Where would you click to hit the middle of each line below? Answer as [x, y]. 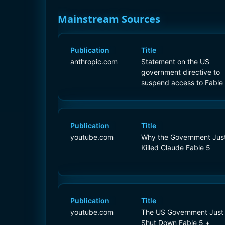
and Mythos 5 [164, 93]
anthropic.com [94, 61]
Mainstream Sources [109, 19]
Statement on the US [175, 61]
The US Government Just [182, 212]
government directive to [181, 72]
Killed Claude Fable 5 [176, 147]
